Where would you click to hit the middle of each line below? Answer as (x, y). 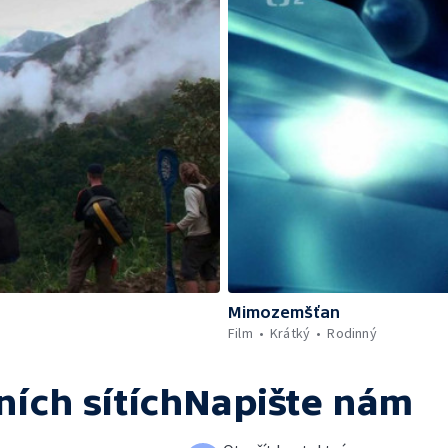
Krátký (290, 333)
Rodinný (352, 333)
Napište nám (298, 402)
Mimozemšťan (284, 312)
